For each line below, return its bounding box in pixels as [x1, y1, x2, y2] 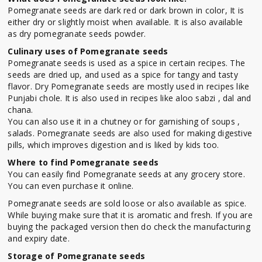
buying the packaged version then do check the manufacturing [8, 221, 250, 233]
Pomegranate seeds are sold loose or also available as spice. [8, 198, 247, 209]
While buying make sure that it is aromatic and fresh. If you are [8, 209, 253, 221]
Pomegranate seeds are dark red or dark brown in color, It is [8, 5, 244, 16]
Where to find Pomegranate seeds [8, 157, 158, 168]
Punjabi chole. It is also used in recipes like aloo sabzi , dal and [8, 92, 251, 104]
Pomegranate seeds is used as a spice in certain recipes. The [8, 57, 246, 69]
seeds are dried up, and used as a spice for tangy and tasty [8, 69, 238, 81]
